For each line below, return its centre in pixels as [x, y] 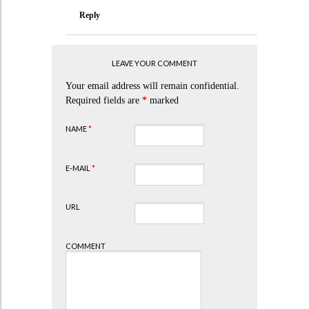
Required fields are [103, 100]
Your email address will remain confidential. [152, 86]
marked [162, 100]
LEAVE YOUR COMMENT [154, 63]
